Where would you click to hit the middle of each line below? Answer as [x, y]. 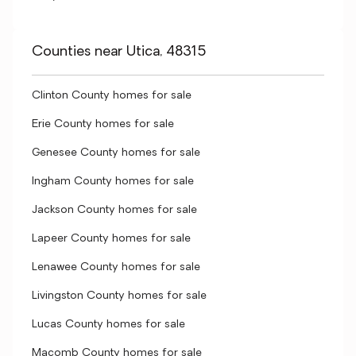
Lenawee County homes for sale [116, 267]
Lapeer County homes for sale [111, 239]
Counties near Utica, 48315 [119, 52]
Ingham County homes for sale [113, 182]
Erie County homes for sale [103, 124]
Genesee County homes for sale [116, 153]
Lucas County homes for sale [108, 325]
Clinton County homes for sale [112, 96]
